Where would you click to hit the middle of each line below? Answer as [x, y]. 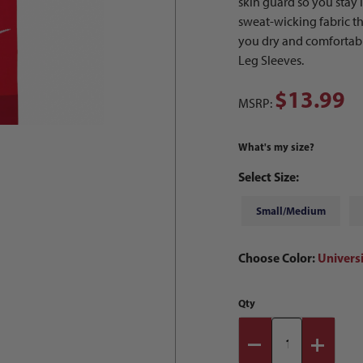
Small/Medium [291, 211]
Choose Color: [278, 258]
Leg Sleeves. [271, 61]
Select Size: [269, 177]
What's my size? [276, 147]
